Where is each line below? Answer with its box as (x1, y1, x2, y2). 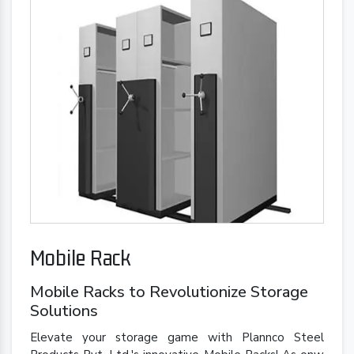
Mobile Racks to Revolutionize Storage (30, 281, 308, 303)
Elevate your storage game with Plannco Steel (30, 330, 324, 346)
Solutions (30, 300, 98, 322)
